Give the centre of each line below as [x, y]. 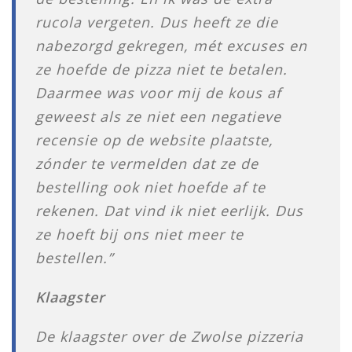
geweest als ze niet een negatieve [158, 116]
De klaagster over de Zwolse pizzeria [169, 336]
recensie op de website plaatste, [154, 140]
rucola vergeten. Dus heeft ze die [157, 22]
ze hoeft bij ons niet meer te [139, 234]
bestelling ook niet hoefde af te [150, 187]
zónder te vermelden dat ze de [147, 163]
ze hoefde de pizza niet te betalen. [161, 69]
